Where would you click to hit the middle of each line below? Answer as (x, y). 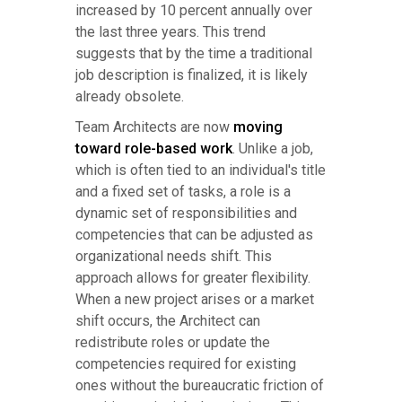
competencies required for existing (186, 364)
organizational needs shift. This (174, 257)
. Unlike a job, (273, 149)
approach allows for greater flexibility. (193, 278)
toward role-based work (154, 149)
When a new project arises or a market (195, 300)
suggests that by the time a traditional (194, 54)
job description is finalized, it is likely (192, 75)
